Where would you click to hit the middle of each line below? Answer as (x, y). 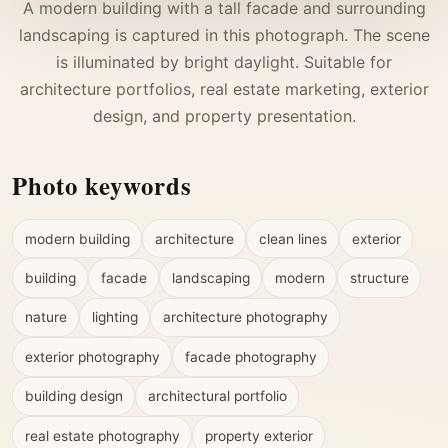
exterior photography (92, 356)
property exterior (258, 435)
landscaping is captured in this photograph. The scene (224, 34)
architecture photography (245, 317)
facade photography (250, 356)
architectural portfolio (217, 396)
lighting (114, 317)
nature (45, 317)
